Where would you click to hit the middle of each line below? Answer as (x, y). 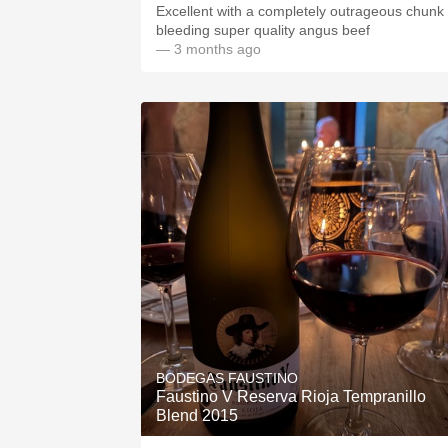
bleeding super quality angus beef (263, 30)
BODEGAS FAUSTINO (227, 378)
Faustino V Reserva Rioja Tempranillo (291, 396)
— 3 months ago (208, 49)
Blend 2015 (197, 415)
